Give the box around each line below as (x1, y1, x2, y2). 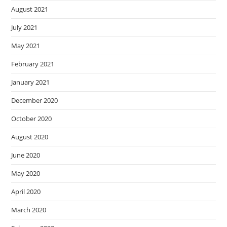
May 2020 (11, 169, 41, 178)
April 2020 (11, 187, 41, 197)
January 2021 (11, 78, 50, 87)
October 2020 (11, 114, 52, 124)
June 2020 (11, 150, 41, 160)
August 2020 (11, 132, 49, 142)
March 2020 (11, 205, 47, 215)
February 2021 (11, 59, 55, 69)
